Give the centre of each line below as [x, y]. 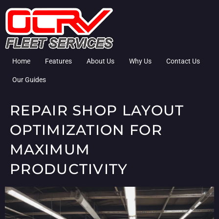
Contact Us [183, 61]
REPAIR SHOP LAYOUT [97, 110]
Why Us [140, 61]
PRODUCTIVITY [69, 169]
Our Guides [29, 80]
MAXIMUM [50, 149]
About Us [100, 61]
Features [58, 61]
